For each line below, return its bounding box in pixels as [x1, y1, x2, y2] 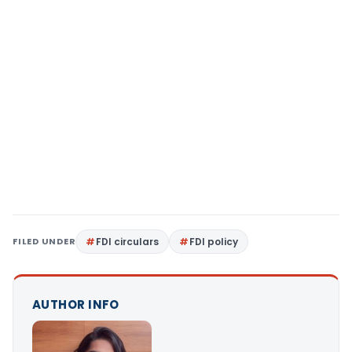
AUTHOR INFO [32, 295, 119, 313]
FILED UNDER [13, 234, 76, 247]
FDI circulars [96, 234, 159, 248]
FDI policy [189, 234, 239, 248]
